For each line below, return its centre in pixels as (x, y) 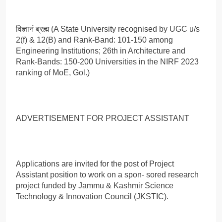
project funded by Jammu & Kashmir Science (95, 185)
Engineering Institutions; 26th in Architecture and (101, 51)
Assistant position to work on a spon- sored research (107, 174)
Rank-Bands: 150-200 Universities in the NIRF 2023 (107, 61)
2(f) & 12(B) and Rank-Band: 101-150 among (94, 40)
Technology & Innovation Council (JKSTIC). (92, 196)
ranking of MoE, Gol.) (53, 72)
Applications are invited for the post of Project (95, 164)
